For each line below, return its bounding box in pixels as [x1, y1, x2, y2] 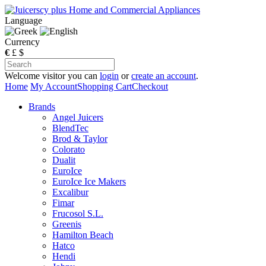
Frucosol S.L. [52, 208, 103, 218]
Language [5, 15, 42, 26]
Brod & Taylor [52, 134, 107, 144]
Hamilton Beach [52, 230, 113, 240]
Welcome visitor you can [5, 71, 100, 81]
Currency [5, 37, 40, 47]
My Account [30, 81, 77, 91]
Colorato [52, 144, 85, 154]
